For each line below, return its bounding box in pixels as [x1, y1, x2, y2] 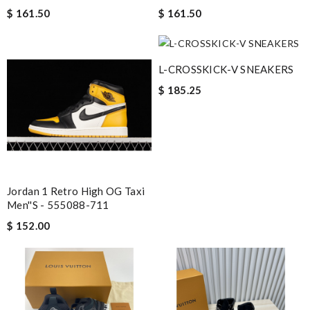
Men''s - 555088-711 [7, 198, 109, 211]
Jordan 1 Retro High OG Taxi [7, 184, 145, 197]
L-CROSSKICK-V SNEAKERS [158, 62, 294, 75]
